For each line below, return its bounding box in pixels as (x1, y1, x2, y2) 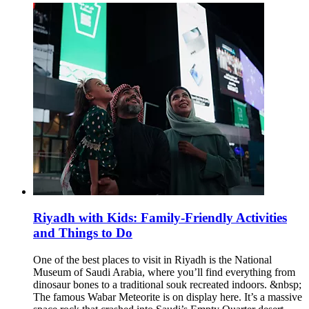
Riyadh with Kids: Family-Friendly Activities (33, 210, 287, 226)
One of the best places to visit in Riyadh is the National (33, 254, 272, 266)
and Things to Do (33, 226, 132, 241)
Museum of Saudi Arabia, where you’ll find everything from (33, 266, 295, 279)
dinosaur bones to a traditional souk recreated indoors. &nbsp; (33, 279, 301, 291)
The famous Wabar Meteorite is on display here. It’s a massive (33, 291, 302, 303)
